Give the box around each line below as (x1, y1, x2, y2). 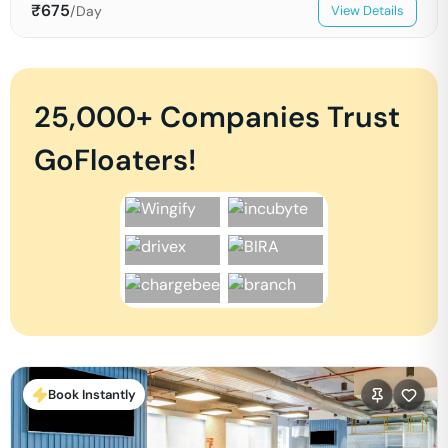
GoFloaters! (34, 141, 196, 179)
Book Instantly (48, 386, 136, 403)
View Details (331, 2, 404, 19)
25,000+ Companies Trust (34, 98, 400, 136)
